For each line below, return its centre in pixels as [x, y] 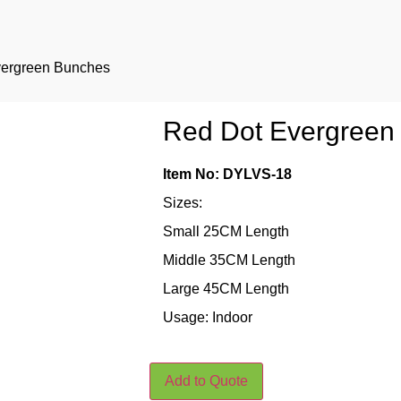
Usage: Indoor [208, 317]
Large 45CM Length [226, 289]
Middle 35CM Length [229, 260]
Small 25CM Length [226, 231]
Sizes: [183, 203]
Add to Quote [206, 381]
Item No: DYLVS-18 [227, 174]
